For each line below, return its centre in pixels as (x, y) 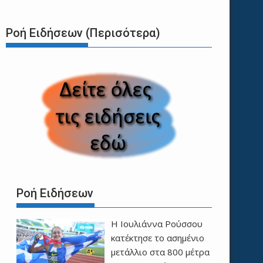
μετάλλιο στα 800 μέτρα (160, 252)
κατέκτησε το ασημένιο (157, 237)
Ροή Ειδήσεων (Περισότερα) (83, 33)
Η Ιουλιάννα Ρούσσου (156, 223)
